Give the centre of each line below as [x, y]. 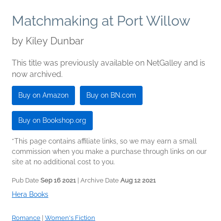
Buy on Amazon [43, 95]
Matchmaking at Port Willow [101, 21]
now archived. [37, 74]
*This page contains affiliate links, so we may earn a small [104, 141]
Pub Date [26, 181]
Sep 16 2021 [58, 181]
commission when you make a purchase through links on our [109, 152]
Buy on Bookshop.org [52, 121]
